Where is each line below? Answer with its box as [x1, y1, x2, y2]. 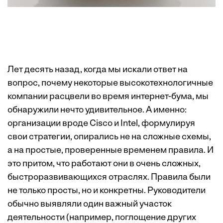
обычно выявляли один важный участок [7, 200, 172, 209]
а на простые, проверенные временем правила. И [7, 146, 214, 155]
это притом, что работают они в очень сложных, [7, 159, 201, 169]
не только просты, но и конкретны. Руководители [7, 186, 206, 196]
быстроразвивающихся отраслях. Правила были [7, 173, 211, 182]
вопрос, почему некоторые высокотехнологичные [7, 79, 213, 88]
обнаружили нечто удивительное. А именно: [7, 106, 187, 115]
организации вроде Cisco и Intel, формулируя [7, 119, 195, 128]
